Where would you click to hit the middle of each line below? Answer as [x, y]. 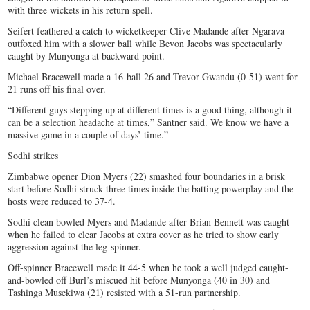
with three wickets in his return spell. [81, 10]
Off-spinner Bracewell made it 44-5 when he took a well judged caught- [148, 268]
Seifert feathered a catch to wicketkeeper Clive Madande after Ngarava [146, 31]
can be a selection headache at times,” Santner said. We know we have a [148, 122]
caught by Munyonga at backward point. [86, 56]
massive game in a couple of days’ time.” [88, 135]
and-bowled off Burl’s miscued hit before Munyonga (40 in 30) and [139, 280]
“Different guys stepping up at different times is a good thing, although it [150, 110]
